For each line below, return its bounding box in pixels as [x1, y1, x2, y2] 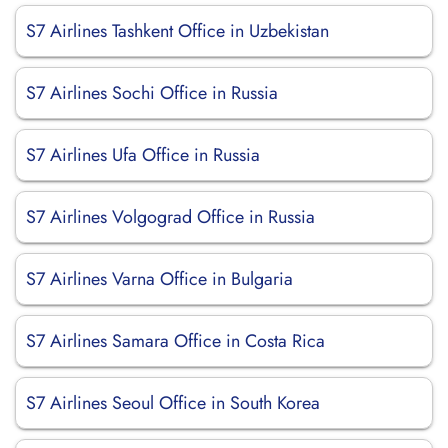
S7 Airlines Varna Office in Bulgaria [26, 266, 293, 292]
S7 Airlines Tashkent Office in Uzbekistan [26, 18, 329, 44]
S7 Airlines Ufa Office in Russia [26, 142, 260, 168]
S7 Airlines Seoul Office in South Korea [26, 390, 320, 416]
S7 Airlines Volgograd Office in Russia [26, 204, 315, 230]
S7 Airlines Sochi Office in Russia [26, 80, 278, 106]
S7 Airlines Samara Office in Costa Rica [26, 328, 325, 354]
